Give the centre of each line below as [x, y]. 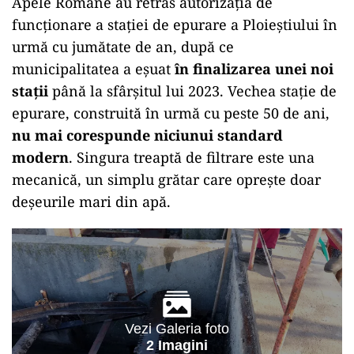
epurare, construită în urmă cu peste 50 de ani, [171, 113]
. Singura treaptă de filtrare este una [192, 157]
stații [30, 91]
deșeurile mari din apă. [91, 201]
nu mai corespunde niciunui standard [147, 135]
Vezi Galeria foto [177, 328]
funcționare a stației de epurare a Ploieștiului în [175, 24]
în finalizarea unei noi [254, 69]
